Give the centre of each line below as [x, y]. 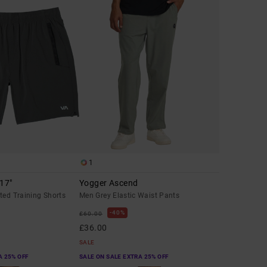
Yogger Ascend [109, 183]
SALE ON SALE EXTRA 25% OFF [124, 257]
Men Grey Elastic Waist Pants [130, 196]
